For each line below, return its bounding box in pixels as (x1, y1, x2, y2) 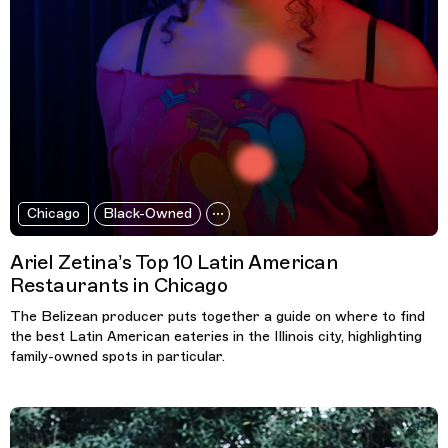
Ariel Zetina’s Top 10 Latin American (10, 249, 338, 275)
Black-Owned (102, 204, 192, 222)
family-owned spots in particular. (10, 347, 225, 365)
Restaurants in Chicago (10, 272, 227, 298)
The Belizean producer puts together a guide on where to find (10, 307, 425, 325)
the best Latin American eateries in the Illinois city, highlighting (10, 327, 422, 345)
